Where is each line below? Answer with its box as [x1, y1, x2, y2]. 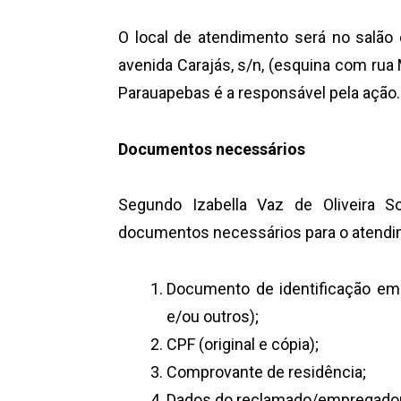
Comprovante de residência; [166, 362, 366, 381]
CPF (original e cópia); [166, 334, 319, 354]
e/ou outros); [166, 306, 259, 326]
